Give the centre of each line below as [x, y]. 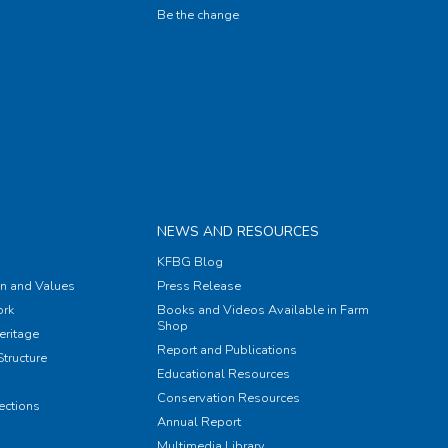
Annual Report [198, 422]
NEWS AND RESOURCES [237, 232]
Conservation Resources [228, 398]
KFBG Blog [189, 262]
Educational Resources [223, 374]
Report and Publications [226, 350]
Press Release [198, 286]
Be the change [197, 15]
